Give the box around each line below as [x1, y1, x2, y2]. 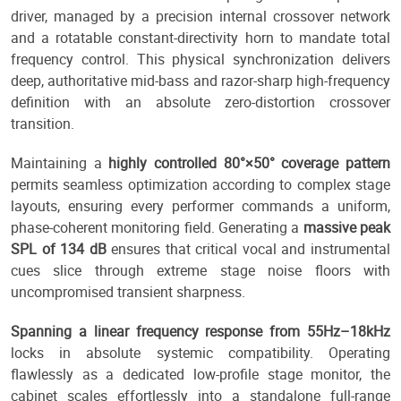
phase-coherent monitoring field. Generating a [11, 218, 303, 238]
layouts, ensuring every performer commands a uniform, [11, 196, 390, 217]
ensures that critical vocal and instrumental [106, 239, 391, 260]
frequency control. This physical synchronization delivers [11, 49, 390, 70]
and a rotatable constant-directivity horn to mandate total [11, 28, 390, 48]
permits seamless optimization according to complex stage [11, 175, 390, 195]
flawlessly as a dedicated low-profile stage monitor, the [11, 364, 390, 385]
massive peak [303, 218, 391, 238]
